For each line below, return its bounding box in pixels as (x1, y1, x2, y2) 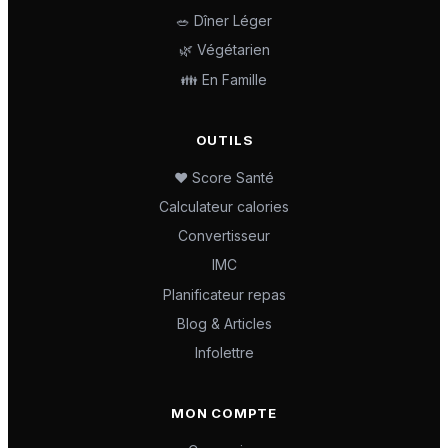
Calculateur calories (159, 197, 289, 215)
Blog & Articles (176, 314, 272, 332)
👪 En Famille (181, 70, 267, 88)
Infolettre (194, 343, 254, 361)
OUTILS (195, 131, 253, 148)
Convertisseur (178, 227, 270, 245)
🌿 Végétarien (178, 41, 270, 59)
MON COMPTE (171, 405, 277, 422)
